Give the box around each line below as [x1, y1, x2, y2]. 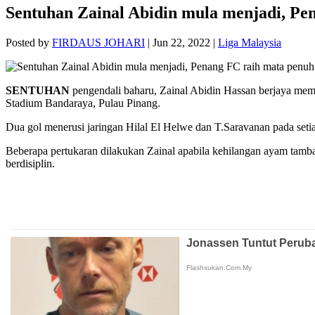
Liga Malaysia [218, 37, 281, 49]
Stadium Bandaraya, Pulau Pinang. [6, 97, 160, 110]
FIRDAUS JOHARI [52, 37, 145, 49]
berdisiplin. [6, 157, 55, 170]
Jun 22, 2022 [153, 37, 210, 49]
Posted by [6, 37, 52, 49]
